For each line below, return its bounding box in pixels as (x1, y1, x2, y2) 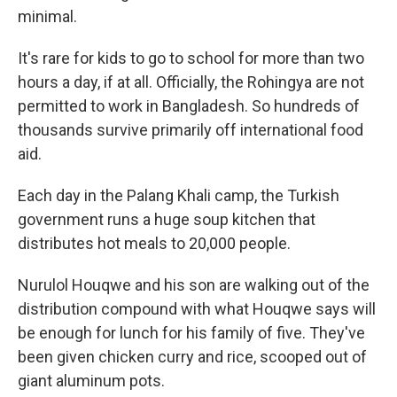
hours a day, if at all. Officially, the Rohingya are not (18, 73, 364, 91)
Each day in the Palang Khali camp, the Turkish (18, 186, 339, 205)
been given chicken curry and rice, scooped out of (18, 347, 367, 366)
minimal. (18, 7, 77, 26)
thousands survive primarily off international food (18, 121, 363, 139)
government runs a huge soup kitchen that (18, 210, 315, 229)
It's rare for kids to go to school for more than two (18, 49, 364, 67)
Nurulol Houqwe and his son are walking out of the (18, 276, 370, 294)
